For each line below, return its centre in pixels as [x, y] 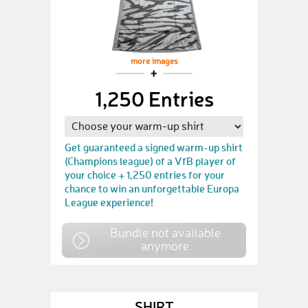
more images [154, 62]
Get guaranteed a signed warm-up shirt [154, 147]
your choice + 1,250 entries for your [145, 175]
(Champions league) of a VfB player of [150, 161]
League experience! [109, 202]
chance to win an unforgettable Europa [152, 188]
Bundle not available [165, 232]
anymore [165, 245]
